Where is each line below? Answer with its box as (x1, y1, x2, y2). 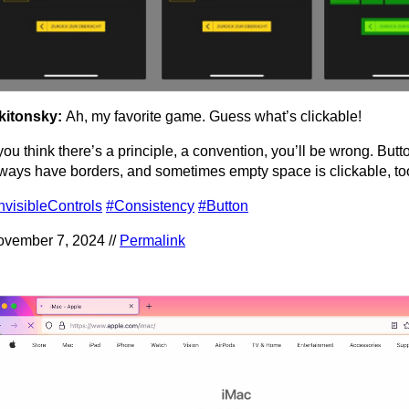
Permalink (120, 232, 185, 248)
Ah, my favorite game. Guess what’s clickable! (66, 108, 362, 124)
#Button (198, 197, 248, 214)
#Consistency (106, 197, 194, 214)
